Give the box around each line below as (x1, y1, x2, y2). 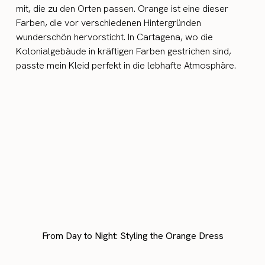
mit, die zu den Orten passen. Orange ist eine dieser (16, 2, 229, 15)
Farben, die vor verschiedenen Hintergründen (16, 17, 202, 29)
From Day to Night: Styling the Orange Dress (41, 230, 224, 242)
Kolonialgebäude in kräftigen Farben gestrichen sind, (16, 45, 232, 57)
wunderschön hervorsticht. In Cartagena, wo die (16, 31, 214, 43)
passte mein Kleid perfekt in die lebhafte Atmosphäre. (16, 59, 237, 72)
